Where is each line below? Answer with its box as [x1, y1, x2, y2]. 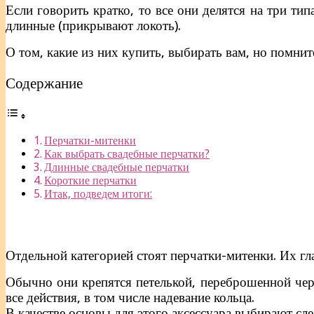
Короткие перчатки [44, 174, 137, 188]
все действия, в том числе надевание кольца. [6, 290, 254, 306]
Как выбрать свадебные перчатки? [44, 147, 210, 161]
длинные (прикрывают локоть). [6, 18, 181, 33]
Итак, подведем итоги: [44, 187, 153, 201]
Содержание [6, 74, 83, 92]
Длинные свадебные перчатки [44, 161, 190, 175]
